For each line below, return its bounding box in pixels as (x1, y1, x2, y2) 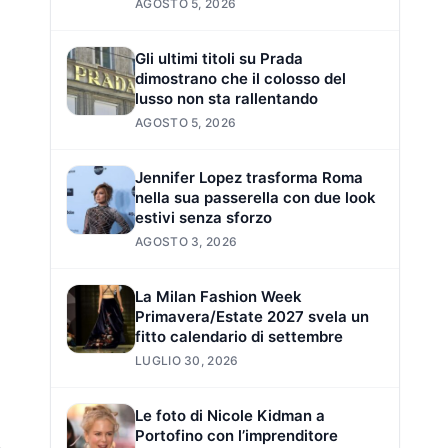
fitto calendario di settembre (135, 326, 343, 346)
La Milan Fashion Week (135, 286, 302, 306)
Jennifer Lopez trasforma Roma (135, 167, 363, 187)
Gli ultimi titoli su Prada (135, 48, 303, 68)
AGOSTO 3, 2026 (135, 233, 238, 249)
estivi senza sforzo (135, 207, 272, 227)
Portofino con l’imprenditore (135, 425, 338, 445)
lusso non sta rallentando (135, 88, 318, 108)
